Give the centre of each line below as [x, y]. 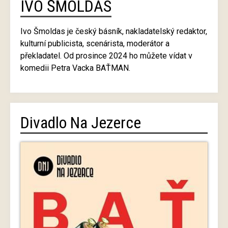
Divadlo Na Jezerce [81, 123]
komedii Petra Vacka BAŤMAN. [75, 68]
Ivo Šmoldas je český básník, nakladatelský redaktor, [114, 32]
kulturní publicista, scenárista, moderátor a [95, 44]
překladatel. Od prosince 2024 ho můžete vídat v [106, 56]
